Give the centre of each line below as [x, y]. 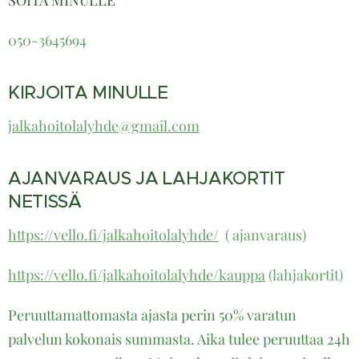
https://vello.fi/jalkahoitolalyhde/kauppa [137, 275]
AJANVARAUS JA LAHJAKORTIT [147, 179]
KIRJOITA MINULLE [88, 93]
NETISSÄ [45, 202]
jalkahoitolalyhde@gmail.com [104, 126]
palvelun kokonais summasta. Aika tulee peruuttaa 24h [179, 339]
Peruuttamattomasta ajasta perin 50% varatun [152, 315]
